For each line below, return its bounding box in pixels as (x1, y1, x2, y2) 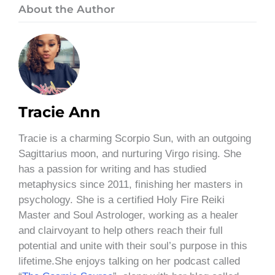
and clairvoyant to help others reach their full (18, 224, 223, 236)
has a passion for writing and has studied (18, 163, 206, 175)
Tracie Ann (18, 103, 101, 121)
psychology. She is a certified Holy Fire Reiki (18, 193, 225, 206)
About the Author (18, 2, 115, 15)
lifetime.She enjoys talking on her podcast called (18, 255, 240, 267)
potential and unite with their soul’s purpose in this (18, 239, 247, 252)
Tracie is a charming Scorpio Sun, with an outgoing (18, 132, 251, 144)
